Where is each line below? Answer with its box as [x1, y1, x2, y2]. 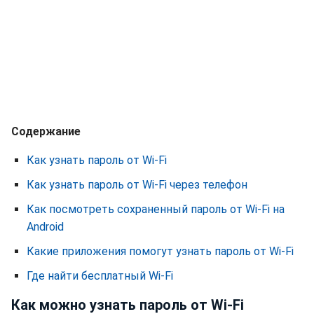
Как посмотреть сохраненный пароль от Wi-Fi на [27, 203, 285, 216]
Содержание [11, 125, 81, 138]
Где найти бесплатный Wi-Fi [27, 269, 173, 282]
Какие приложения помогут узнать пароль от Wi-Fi [27, 245, 294, 258]
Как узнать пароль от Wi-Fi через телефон [27, 178, 247, 191]
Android [27, 220, 64, 233]
